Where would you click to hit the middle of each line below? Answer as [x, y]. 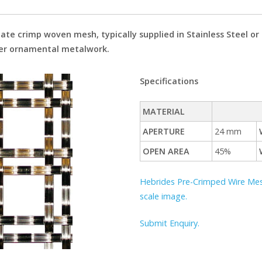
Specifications [169, 81]
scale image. [163, 196]
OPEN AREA [166, 151]
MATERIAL [164, 112]
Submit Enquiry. [170, 223]
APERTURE [164, 132]
